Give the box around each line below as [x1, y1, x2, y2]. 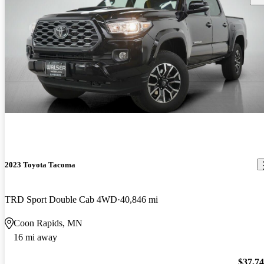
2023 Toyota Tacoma [5, 160, 75, 169]
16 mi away [14, 232, 57, 242]
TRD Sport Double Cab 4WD [5, 194, 117, 204]
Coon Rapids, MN [14, 217, 82, 228]
